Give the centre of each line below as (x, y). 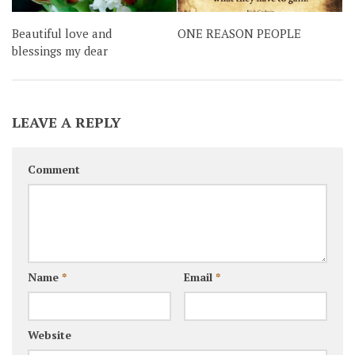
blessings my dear (60, 51)
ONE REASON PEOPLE (239, 34)
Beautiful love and (62, 34)
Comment (54, 169)
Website (50, 334)
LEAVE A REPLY (67, 122)
